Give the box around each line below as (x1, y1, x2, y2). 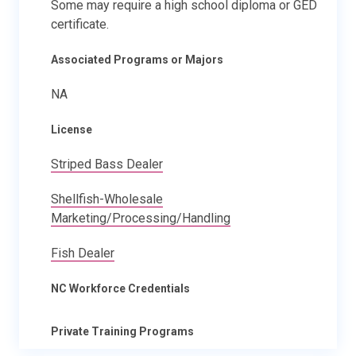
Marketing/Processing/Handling (51, 210, 230, 226)
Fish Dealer (51, 245, 114, 261)
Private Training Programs (51, 324, 194, 338)
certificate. (51, 16, 109, 32)
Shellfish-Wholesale (51, 191, 163, 207)
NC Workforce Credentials (51, 281, 190, 295)
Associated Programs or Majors (51, 52, 223, 66)
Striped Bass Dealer (51, 156, 163, 172)
